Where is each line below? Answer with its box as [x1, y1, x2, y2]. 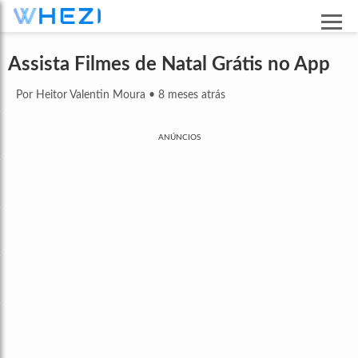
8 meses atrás [158, 89, 225, 101]
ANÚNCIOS [157, 133, 201, 141]
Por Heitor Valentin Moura [16, 89, 145, 101]
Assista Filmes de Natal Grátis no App [8, 54, 330, 74]
